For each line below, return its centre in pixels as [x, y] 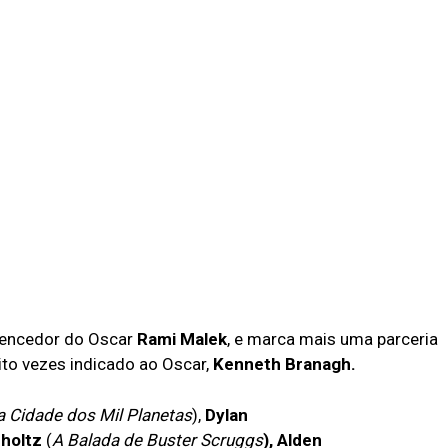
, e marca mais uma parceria [332, 338]
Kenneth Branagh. [284, 363]
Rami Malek [182, 338]
